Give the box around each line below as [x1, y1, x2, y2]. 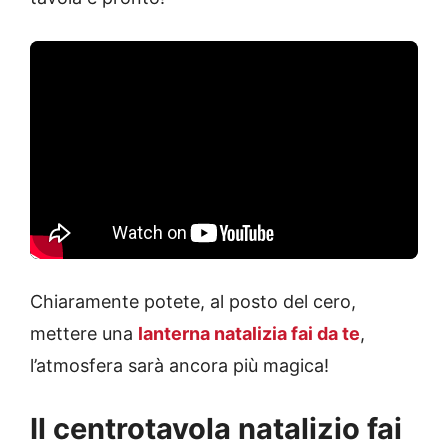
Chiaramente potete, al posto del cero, [30, 291, 356, 313]
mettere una [30, 323, 138, 345]
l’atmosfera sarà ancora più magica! [30, 355, 329, 377]
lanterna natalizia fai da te [138, 323, 360, 345]
